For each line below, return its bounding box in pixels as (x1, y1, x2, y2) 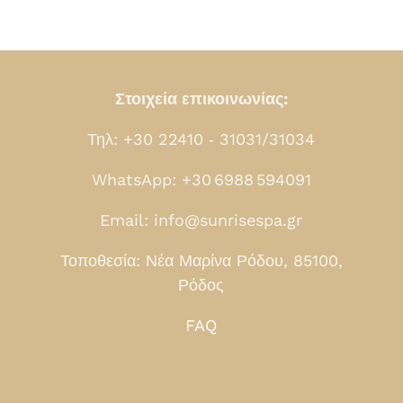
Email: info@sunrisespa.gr (100, 210, 303, 229)
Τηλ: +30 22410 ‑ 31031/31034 (87, 129, 316, 148)
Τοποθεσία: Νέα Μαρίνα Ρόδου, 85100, (59, 250, 343, 270)
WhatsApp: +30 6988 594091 (91, 169, 311, 189)
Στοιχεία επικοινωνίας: (114, 88, 288, 108)
